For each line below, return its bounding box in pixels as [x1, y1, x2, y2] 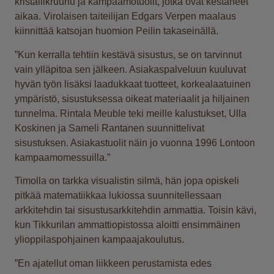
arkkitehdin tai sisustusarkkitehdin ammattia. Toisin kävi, [15, 205, 256, 216]
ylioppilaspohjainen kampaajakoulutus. [15, 234, 184, 245]
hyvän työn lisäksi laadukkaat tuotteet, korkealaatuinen [15, 78, 251, 89]
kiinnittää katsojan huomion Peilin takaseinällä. [15, 26, 218, 37]
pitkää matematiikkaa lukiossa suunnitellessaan [15, 190, 221, 201]
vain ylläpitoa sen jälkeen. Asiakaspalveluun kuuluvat [15, 64, 246, 75]
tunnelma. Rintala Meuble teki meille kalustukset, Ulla [15, 108, 246, 119]
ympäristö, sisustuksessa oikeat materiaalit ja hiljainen [15, 93, 250, 104]
